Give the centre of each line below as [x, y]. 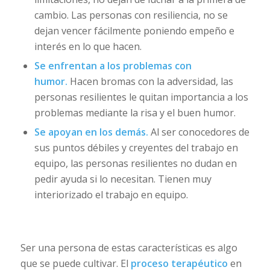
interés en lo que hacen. [88, 46]
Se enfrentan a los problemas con [113, 65]
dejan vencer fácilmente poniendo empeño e [134, 30]
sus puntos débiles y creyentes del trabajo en [136, 147]
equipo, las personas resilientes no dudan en [135, 163]
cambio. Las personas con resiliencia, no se [131, 15]
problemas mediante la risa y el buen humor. [135, 112]
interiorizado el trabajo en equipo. [111, 194]
